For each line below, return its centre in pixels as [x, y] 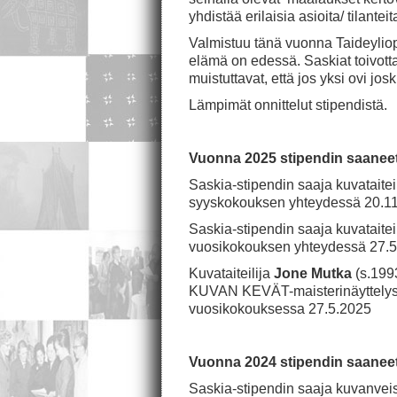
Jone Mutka [311, 273]
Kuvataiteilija [230, 273]
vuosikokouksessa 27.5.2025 [280, 309]
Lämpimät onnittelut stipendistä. [288, 105]
